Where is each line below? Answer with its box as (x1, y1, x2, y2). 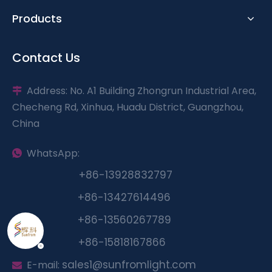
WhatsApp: (22, 146, 89, 160)
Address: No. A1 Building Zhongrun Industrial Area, (22, 83, 256, 98)
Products (12, 10, 62, 26)
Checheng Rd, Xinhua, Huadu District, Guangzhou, (12, 100, 243, 114)
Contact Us (12, 49, 80, 66)
